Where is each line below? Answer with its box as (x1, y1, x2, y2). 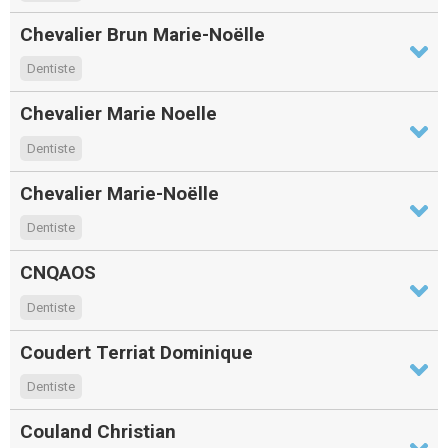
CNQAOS (20, 261, 96, 285)
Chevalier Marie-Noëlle (20, 181, 219, 205)
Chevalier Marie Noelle (20, 102, 217, 126)
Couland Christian (20, 420, 176, 444)
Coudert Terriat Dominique (20, 340, 253, 364)
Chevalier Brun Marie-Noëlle (20, 22, 265, 46)
